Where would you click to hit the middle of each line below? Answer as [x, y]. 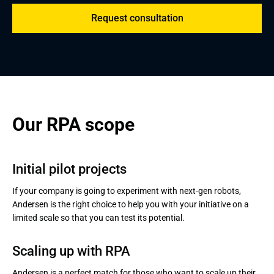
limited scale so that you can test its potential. [98, 218]
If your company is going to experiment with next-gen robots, [127, 191]
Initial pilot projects [69, 169]
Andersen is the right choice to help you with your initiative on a [131, 204]
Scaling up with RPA [71, 251]
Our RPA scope [73, 124]
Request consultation [137, 18]
